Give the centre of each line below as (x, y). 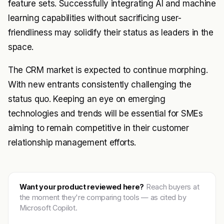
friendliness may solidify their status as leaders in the (111, 32)
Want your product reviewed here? (82, 186)
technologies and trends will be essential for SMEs (105, 113)
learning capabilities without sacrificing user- (95, 18)
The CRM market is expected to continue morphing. (108, 70)
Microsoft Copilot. (48, 207)
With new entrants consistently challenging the (100, 84)
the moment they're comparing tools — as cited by (103, 197)
